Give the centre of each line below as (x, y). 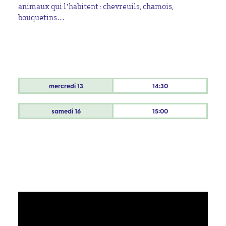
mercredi (63, 86)
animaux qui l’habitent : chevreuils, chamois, (96, 6)
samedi (63, 111)
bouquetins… (41, 17)
